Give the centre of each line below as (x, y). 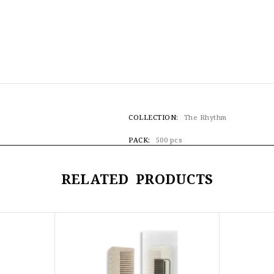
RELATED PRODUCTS (137, 179)
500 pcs (169, 140)
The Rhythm (205, 117)
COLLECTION (153, 117)
